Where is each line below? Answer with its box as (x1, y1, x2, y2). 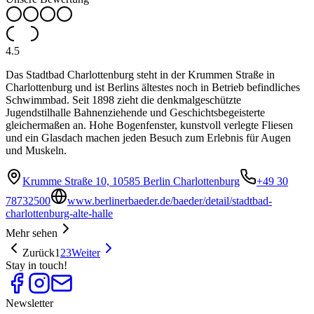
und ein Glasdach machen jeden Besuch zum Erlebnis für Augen (6, 132, 291, 144)
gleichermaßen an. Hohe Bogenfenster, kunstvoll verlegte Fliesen (6, 119, 293, 132)
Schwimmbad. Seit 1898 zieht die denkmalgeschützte (6, 94, 241, 107)
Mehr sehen (6, 227, 57, 240)
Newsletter (6, 297, 53, 310)
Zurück (22, 247, 55, 259)
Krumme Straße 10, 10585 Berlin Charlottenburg (22, 175, 240, 188)
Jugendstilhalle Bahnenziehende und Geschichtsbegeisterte (6, 107, 265, 119)
